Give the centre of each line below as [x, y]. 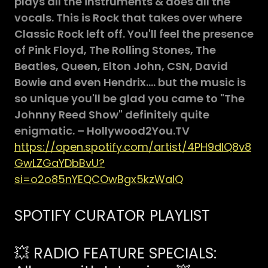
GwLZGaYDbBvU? [60, 163]
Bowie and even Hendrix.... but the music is [130, 82]
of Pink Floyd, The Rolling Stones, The [115, 50]
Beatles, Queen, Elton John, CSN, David [121, 66]
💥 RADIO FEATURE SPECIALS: [115, 253]
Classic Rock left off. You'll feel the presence [134, 33]
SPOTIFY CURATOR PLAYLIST [112, 215]
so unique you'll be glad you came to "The [130, 98]
